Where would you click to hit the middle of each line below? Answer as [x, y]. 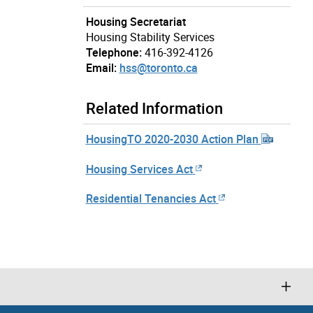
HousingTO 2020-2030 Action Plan [173, 139]
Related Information [154, 108]
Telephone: [114, 52]
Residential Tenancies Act [151, 199]
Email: [101, 67]
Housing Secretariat [136, 21]
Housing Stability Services [150, 37]
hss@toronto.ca [158, 67]
